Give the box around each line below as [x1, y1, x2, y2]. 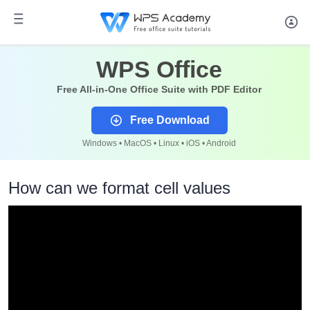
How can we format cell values [8, 179, 230, 197]
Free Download [129, 114, 210, 126]
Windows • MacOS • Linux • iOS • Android [82, 138, 236, 148]
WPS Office [96, 56, 222, 82]
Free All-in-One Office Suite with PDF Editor [57, 84, 262, 95]
